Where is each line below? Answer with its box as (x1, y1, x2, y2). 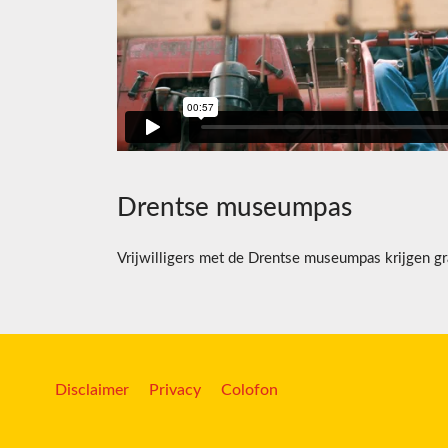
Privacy (149, 382, 201, 398)
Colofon (221, 382, 278, 398)
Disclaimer (55, 382, 129, 398)
